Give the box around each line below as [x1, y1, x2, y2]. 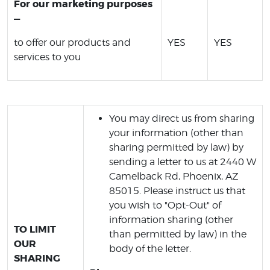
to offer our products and [14, 37, 131, 48]
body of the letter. [109, 243, 191, 254]
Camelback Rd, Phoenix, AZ [109, 171, 239, 182]
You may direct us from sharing [109, 113, 254, 124]
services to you [14, 51, 81, 63]
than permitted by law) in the [109, 228, 246, 240]
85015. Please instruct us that [109, 185, 245, 196]
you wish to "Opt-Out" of [109, 199, 221, 211]
